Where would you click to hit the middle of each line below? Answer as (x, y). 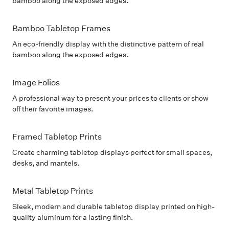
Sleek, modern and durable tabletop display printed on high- (113, 207)
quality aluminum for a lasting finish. (73, 217)
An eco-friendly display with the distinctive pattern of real (108, 44)
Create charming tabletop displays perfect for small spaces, (112, 152)
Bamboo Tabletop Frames (61, 28)
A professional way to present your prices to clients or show (110, 98)
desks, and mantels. (46, 163)
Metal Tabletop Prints (53, 191)
